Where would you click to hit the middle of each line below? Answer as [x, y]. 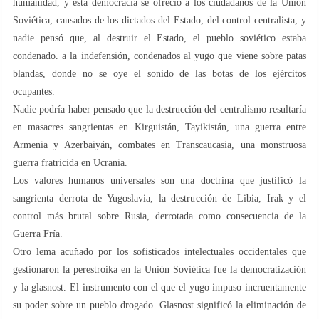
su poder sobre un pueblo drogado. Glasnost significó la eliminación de [159, 305]
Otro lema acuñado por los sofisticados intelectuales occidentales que [159, 251]
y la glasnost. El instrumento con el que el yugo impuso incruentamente [159, 287]
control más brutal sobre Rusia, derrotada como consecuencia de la [159, 216]
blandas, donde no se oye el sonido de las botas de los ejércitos [159, 73]
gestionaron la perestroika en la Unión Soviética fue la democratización [159, 269]
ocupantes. [34, 91]
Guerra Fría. [38, 234]
